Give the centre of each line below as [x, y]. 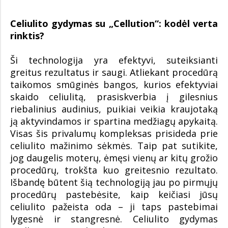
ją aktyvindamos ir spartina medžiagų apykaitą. [114, 121]
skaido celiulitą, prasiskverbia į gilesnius [114, 97]
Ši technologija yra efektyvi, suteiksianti [114, 60]
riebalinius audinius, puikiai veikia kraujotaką [114, 109]
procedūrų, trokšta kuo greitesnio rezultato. [114, 170]
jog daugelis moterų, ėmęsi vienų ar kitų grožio [114, 158]
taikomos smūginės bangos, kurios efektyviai [114, 84]
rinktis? [27, 36]
